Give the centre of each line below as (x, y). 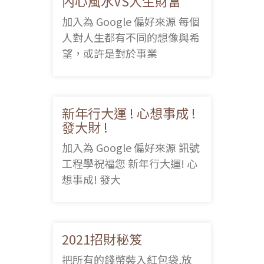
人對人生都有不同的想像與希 (131, 37)
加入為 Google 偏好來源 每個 (131, 21)
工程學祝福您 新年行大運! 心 (130, 163)
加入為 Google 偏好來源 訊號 (131, 147)
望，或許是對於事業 (110, 53)
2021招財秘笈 (102, 238)
